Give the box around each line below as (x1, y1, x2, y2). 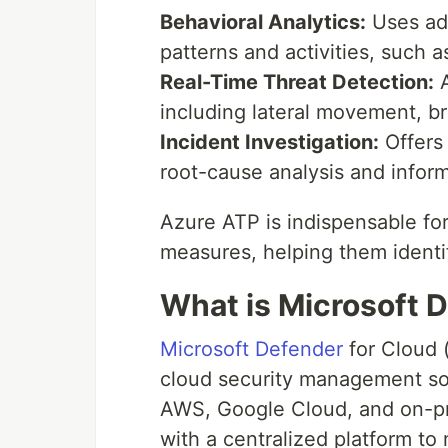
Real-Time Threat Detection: (160, 70, 434, 95)
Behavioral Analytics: (160, 10, 366, 35)
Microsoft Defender (160, 337, 343, 362)
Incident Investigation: (160, 130, 379, 155)
